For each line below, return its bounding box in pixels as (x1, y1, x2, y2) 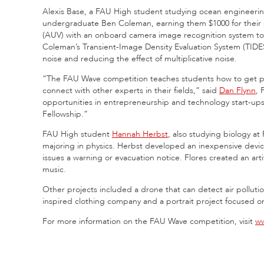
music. (42, 163, 66, 175)
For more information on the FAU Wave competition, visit (42, 215, 255, 227)
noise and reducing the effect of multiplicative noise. (42, 52, 237, 64)
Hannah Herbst (112, 128, 168, 140)
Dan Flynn (219, 84, 256, 96)
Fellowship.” (42, 108, 88, 120)
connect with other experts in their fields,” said (42, 84, 219, 96)
